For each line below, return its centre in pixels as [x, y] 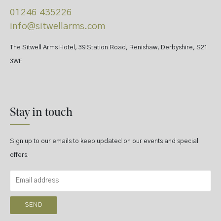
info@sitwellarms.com [57, 26]
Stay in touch [41, 113]
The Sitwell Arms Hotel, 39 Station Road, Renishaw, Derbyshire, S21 [109, 48]
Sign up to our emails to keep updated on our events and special [104, 141]
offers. [19, 155]
